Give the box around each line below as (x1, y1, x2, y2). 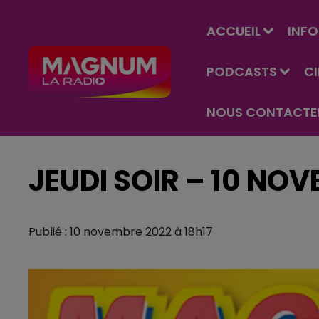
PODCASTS (206, 63, 277, 80)
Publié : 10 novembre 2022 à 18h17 (28, 224, 213, 240)
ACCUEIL (206, 22, 261, 40)
